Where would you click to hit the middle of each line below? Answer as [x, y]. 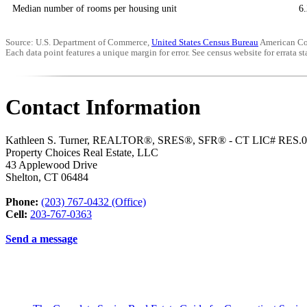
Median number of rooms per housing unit [95, 9]
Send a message [41, 239]
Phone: [22, 202]
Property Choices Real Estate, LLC [82, 153]
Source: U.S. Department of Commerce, [78, 43]
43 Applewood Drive [51, 165]
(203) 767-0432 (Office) [94, 202]
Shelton [22, 177]
